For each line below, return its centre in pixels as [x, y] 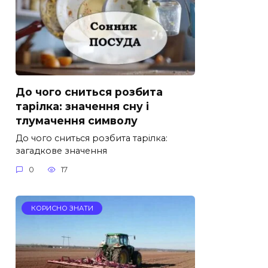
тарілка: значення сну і [82, 106]
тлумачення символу [77, 120]
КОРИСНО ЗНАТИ [62, 208]
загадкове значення [61, 150]
